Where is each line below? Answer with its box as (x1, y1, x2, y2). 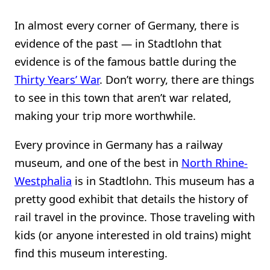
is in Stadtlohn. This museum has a (72, 173, 254, 189)
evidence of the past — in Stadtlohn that (14, 35, 222, 51)
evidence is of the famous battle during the (14, 53, 236, 69)
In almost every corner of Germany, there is (14, 17, 239, 33)
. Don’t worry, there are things (99, 71, 254, 87)
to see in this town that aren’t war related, (14, 89, 231, 105)
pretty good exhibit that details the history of (14, 191, 248, 207)
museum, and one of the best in (14, 155, 181, 171)
